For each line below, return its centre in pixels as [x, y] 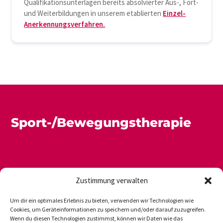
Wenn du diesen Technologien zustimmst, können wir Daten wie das [96, 218]
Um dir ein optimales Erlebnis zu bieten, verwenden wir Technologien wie [102, 200]
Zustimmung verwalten [111, 180]
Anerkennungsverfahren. [65, 24]
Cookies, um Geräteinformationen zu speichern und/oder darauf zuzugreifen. [108, 209]
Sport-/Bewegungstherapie [101, 122]
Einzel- [174, 13]
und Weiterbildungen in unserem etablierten [94, 13]
